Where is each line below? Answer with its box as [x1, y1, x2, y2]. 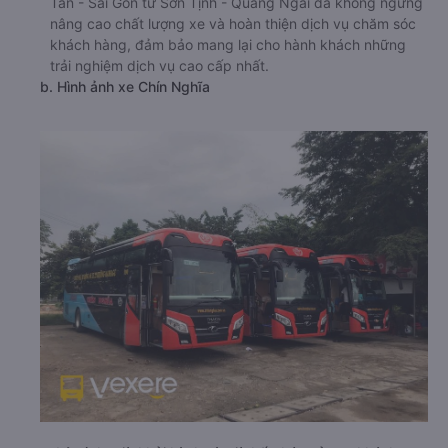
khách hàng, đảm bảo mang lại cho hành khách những [50, 36, 406, 54]
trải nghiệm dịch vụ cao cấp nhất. [50, 57, 269, 75]
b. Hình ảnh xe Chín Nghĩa [40, 78, 210, 96]
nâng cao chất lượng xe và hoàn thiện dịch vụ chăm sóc [50, 15, 416, 33]
